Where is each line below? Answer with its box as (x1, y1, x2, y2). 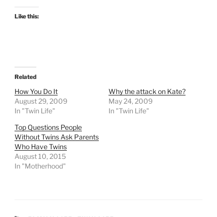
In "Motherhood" (15, 162, 66, 170)
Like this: (15, 13, 39, 20)
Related (15, 73, 36, 81)
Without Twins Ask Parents (15, 133, 99, 141)
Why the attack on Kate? (108, 87, 186, 96)
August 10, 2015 (15, 152, 66, 161)
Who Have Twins (15, 142, 67, 151)
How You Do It (15, 87, 58, 96)
